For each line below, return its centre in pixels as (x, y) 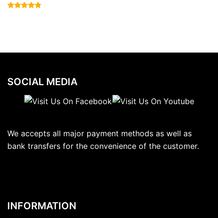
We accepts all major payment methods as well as (100, 134)
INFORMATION (42, 206)
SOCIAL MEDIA (42, 82)
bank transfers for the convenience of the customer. (103, 146)
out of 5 (24, 27)
